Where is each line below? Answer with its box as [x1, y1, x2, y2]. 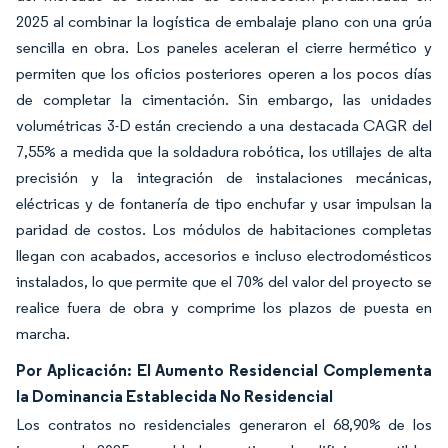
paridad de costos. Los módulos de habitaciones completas [16, 219, 432, 239]
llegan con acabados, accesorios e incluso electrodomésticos [16, 245, 432, 265]
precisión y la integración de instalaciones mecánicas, [16, 167, 432, 187]
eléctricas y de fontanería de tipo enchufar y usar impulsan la [16, 193, 432, 213]
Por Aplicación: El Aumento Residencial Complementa [16, 359, 432, 380]
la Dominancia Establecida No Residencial [16, 385, 333, 406]
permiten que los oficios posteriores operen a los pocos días [16, 63, 432, 83]
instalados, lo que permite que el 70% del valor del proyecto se [16, 271, 432, 291]
